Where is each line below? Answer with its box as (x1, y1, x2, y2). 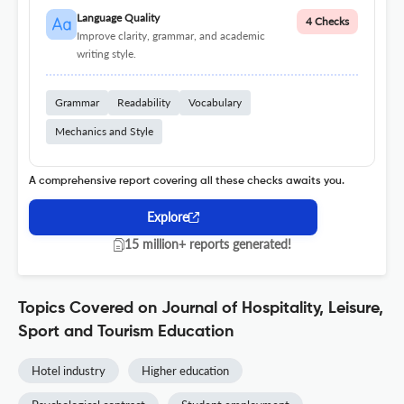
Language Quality (76, 11, 160, 25)
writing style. (76, 47, 136, 61)
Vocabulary (188, 96, 242, 110)
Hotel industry (32, 363, 106, 379)
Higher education (142, 363, 229, 379)
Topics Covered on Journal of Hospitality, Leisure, (18, 300, 383, 317)
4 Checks (306, 14, 349, 29)
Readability (117, 96, 170, 110)
